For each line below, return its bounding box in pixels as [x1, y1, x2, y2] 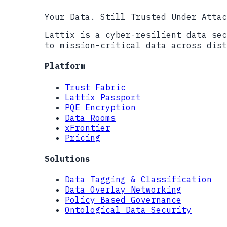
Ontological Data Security [65, 205, 192, 215]
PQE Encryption [65, 102, 136, 112]
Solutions [45, 153, 90, 164]
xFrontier [65, 122, 110, 133]
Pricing [65, 132, 100, 143]
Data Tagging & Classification [65, 174, 212, 185]
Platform [45, 61, 85, 71]
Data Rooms [65, 112, 116, 123]
